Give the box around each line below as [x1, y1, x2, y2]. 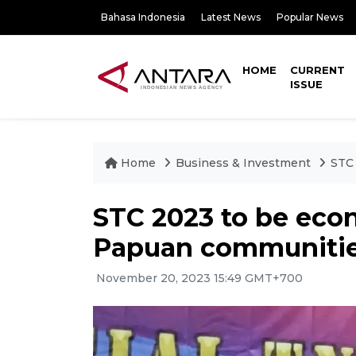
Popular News [277, 11, 343, 23]
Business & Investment [176, 156, 311, 170]
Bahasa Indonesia [101, 11, 185, 23]
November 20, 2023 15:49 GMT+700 [93, 271, 303, 285]
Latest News [201, 11, 261, 23]
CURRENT [290, 64, 346, 76]
